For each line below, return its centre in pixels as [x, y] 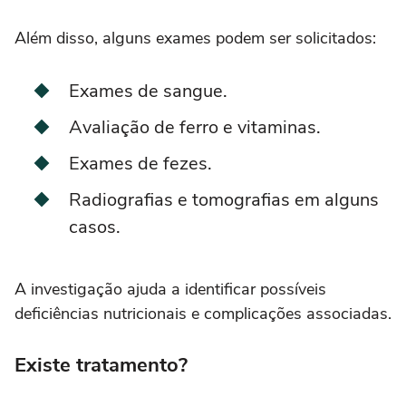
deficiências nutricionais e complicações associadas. [203, 314]
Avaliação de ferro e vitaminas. [195, 128]
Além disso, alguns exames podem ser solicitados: [195, 39]
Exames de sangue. [148, 92]
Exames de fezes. [140, 164]
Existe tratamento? [101, 366]
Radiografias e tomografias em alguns [224, 200]
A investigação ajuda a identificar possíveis [170, 290]
